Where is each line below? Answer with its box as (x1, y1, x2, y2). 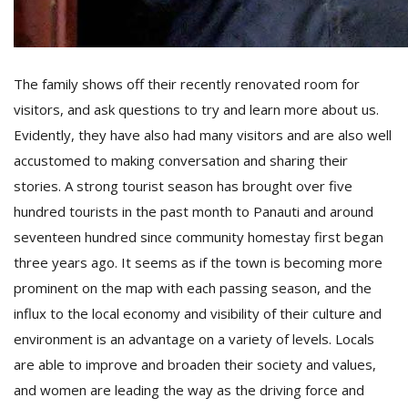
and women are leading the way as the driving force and (14, 381, 364, 399)
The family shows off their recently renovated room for (14, 75, 360, 93)
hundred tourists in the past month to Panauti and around (14, 202, 373, 220)
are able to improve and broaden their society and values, (14, 355, 376, 373)
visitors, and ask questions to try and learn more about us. (14, 100, 379, 118)
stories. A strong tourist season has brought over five (14, 177, 352, 195)
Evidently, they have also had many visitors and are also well (14, 126, 392, 144)
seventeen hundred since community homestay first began (14, 228, 383, 246)
